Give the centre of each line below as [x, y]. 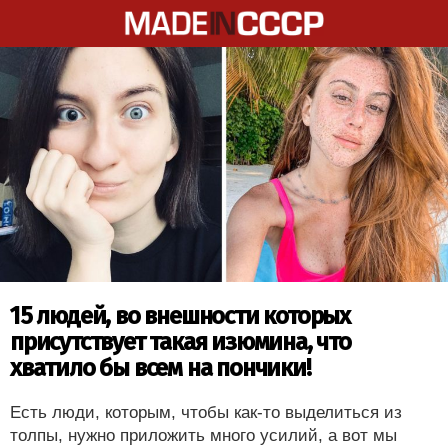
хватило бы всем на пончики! [160, 367]
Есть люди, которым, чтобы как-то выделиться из [206, 412]
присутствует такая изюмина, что [180, 341]
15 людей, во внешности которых [180, 315]
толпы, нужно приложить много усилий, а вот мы [203, 435]
